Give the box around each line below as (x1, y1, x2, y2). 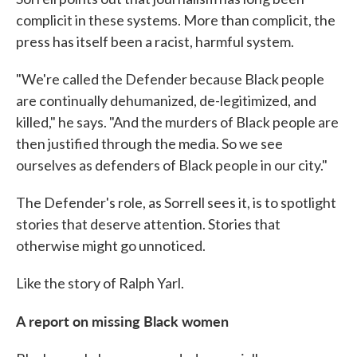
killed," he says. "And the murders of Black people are (16, 113, 339, 131)
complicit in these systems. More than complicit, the (16, 11, 335, 29)
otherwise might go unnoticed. (16, 237, 206, 255)
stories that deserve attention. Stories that (16, 215, 280, 233)
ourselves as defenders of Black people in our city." (16, 156, 328, 175)
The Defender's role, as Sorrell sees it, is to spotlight (16, 194, 336, 212)
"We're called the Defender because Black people (16, 70, 324, 88)
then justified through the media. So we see (16, 135, 283, 153)
